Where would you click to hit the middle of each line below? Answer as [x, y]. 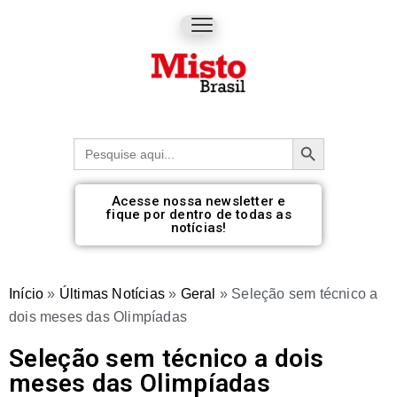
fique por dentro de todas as [198, 214]
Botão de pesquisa [320, 136]
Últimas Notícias [112, 293]
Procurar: [103, 144]
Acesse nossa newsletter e [198, 201]
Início [27, 293]
